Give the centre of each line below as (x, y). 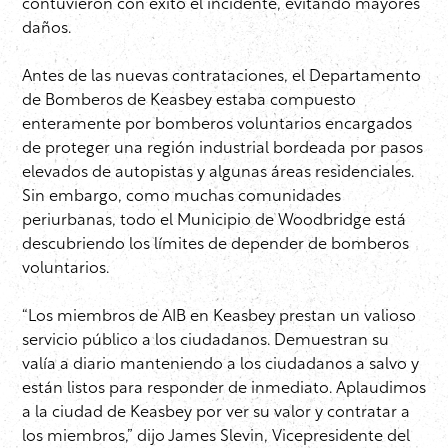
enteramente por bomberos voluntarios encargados (217, 125)
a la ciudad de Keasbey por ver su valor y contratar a (216, 413)
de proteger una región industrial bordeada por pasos (222, 149)
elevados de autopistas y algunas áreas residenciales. (218, 173)
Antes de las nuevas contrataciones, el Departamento (221, 77)
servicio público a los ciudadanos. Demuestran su (205, 341)
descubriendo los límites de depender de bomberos (215, 245)
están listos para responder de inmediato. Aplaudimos (224, 389)
